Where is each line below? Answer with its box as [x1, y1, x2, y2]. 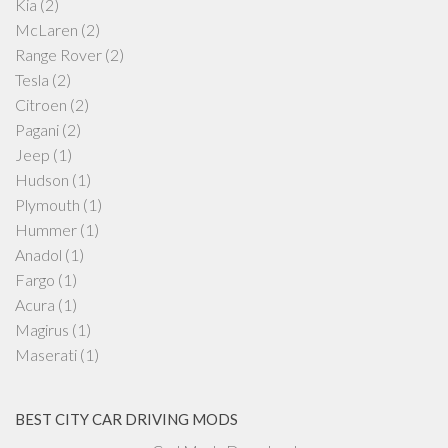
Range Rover [15, 44, 102, 64]
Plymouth [15, 194, 80, 214]
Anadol [15, 244, 62, 264]
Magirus [15, 319, 69, 339]
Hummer [15, 219, 77, 239]
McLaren [15, 19, 78, 39]
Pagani [15, 119, 59, 139]
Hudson [15, 169, 69, 189]
